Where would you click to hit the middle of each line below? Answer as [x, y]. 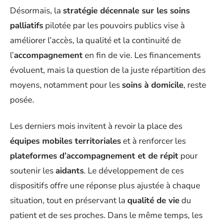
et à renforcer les [153, 141]
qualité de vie [153, 200]
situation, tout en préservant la [69, 200]
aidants [70, 170]
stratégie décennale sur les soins [126, 11]
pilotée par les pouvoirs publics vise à [114, 26]
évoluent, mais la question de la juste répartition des [108, 70]
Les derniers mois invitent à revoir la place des [96, 126]
